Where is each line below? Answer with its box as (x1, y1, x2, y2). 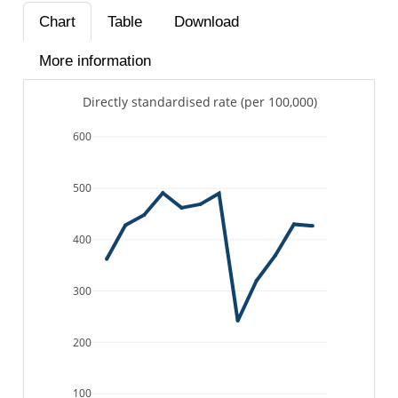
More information (38, 52, 151, 69)
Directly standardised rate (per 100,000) (82, 93, 318, 110)
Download (173, 12, 239, 30)
